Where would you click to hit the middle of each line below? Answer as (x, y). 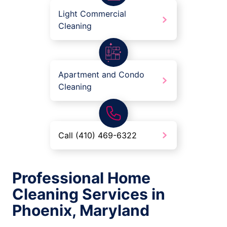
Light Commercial (92, 14)
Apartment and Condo (101, 75)
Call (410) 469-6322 (98, 136)
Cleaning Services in (89, 194)
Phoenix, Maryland (81, 211)
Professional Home (81, 178)
